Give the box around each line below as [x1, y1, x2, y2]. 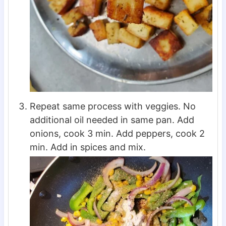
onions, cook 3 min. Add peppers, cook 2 [29, 128, 205, 139]
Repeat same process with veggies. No [29, 101, 196, 112]
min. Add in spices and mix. [29, 142, 146, 153]
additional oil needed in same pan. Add [29, 115, 194, 126]
